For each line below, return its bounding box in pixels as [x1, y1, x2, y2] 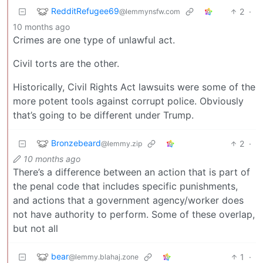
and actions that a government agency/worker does [13, 194, 244, 206]
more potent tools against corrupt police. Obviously [13, 95, 244, 107]
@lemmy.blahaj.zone [69, 252, 139, 261]
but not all [13, 222, 58, 234]
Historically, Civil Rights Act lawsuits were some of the [13, 80, 255, 93]
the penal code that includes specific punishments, [13, 180, 238, 192]
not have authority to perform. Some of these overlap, [13, 208, 255, 220]
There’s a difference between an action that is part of [13, 166, 250, 178]
